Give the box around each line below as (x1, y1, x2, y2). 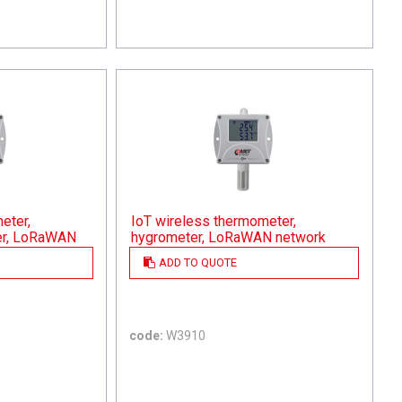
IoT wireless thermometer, (131, 212, 297, 230)
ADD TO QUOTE (159, 255, 238, 269)
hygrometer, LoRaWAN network (131, 228, 327, 246)
